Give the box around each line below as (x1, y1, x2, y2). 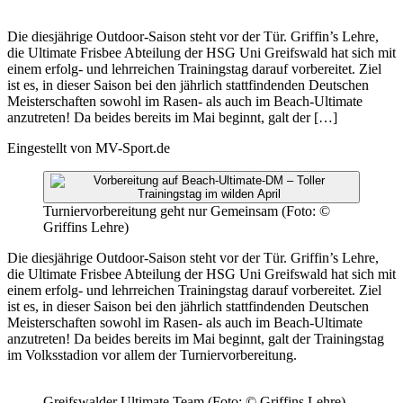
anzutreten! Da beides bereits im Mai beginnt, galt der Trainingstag (7, 330, 384, 346)
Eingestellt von (7, 139, 92, 156)
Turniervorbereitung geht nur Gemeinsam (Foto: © (43, 202, 330, 219)
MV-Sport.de (95, 139, 170, 156)
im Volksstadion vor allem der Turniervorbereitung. (7, 346, 297, 363)
